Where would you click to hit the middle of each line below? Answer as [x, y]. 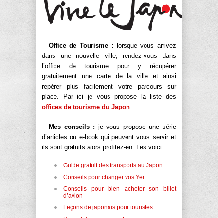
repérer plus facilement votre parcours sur [109, 87]
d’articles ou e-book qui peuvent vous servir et [109, 137]
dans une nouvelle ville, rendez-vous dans [109, 56]
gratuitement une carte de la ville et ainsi [109, 76]
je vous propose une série [135, 127]
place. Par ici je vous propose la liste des [109, 97]
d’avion [73, 196]
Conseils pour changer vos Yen [105, 177]
